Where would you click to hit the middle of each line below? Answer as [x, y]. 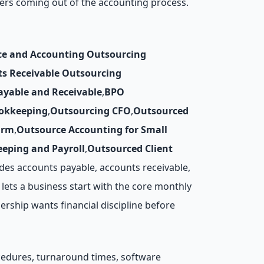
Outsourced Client [130, 148]
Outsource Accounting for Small [92, 130]
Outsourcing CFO [90, 111]
